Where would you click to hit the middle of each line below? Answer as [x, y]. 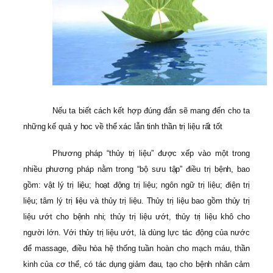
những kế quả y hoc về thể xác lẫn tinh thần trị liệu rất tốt [123, 126]
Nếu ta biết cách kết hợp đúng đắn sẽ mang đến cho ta [151, 110]
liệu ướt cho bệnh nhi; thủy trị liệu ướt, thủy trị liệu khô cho [136, 217]
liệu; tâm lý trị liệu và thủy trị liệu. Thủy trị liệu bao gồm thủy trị [136, 201]
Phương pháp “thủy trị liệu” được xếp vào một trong [151, 154]
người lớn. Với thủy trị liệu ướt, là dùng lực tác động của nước [136, 233]
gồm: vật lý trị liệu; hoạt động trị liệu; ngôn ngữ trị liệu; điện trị [136, 185]
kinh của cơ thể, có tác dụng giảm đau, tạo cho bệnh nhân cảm [136, 264]
